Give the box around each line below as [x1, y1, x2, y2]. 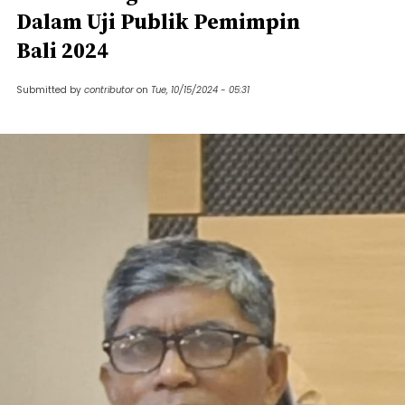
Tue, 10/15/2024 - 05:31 [151, 83, 250, 97]
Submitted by [16, 83, 84, 97]
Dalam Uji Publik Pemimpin [16, 6, 300, 36]
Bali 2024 [16, 35, 108, 65]
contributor [84, 83, 134, 97]
